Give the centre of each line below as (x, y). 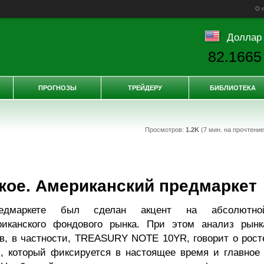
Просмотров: (165, 130)
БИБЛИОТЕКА (233, 88)
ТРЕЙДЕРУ (145, 88)
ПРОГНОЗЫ (57, 88)
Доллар (244, 37)
